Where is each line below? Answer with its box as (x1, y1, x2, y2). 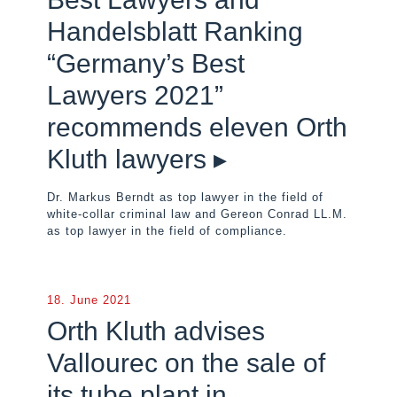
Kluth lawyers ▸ (47, 144, 227, 174)
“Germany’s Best (47, 49, 245, 78)
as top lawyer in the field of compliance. (47, 224, 287, 237)
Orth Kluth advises (47, 316, 265, 346)
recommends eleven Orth (47, 113, 347, 142)
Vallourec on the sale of (47, 348, 325, 378)
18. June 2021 (47, 293, 131, 307)
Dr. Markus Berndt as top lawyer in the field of (47, 191, 323, 204)
